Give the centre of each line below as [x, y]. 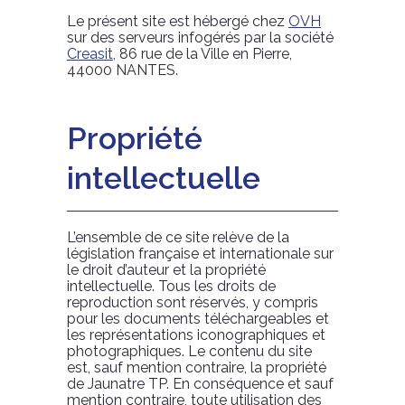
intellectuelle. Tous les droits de [171, 286]
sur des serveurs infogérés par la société [200, 38]
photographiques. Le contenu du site [189, 351]
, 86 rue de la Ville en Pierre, [202, 54]
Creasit [90, 54]
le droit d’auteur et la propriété [166, 270]
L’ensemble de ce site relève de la [178, 237]
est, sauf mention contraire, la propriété [197, 367]
